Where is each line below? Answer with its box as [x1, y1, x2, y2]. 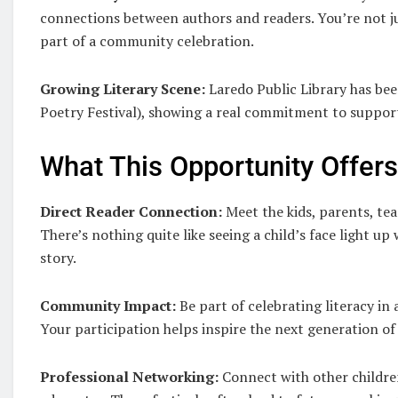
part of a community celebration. [40, 31, 254, 52]
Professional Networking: [40, 366, 219, 386]
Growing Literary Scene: [40, 79, 205, 99]
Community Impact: [40, 295, 176, 315]
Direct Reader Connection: [40, 201, 222, 221]
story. [40, 247, 76, 267]
